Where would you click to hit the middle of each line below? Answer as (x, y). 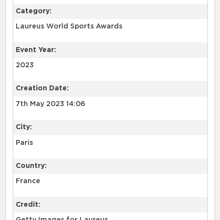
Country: (31, 166)
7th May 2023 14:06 (50, 104)
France (28, 181)
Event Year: (36, 50)
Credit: (28, 205)
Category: (33, 11)
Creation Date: (42, 89)
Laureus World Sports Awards (69, 27)
